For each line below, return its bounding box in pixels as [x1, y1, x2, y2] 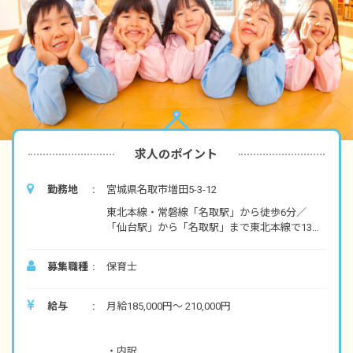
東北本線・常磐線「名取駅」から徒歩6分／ [106, 206, 307, 218]
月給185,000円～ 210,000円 [106, 299, 231, 312]
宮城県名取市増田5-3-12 [106, 183, 217, 195]
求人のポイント [135, 147, 218, 162]
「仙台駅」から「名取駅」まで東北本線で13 [106, 221, 312, 233]
